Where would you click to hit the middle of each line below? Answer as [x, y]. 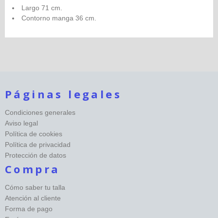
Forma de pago [29, 209]
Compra [33, 169]
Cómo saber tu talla [35, 188]
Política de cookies [34, 134]
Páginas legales [63, 94]
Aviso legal [21, 123]
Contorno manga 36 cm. [59, 18]
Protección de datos [36, 155]
